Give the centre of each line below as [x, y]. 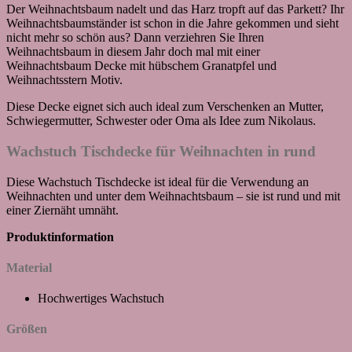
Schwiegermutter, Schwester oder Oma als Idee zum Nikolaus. [161, 121]
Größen [27, 329]
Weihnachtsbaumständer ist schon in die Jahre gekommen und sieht [172, 24]
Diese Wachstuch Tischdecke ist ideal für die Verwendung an [158, 181]
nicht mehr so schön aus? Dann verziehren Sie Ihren [135, 38]
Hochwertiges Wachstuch [101, 299]
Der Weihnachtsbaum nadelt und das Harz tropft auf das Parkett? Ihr [175, 9]
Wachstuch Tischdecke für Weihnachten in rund [161, 151]
